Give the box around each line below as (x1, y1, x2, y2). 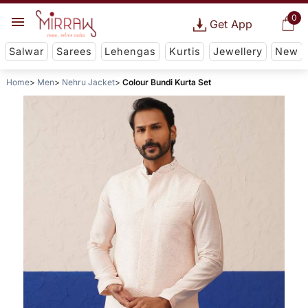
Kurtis (168, 45, 201, 58)
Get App (209, 17, 252, 31)
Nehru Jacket (61, 77, 115, 88)
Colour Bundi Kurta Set (122, 77, 211, 88)
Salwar (8, 45, 44, 58)
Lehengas (104, 45, 157, 58)
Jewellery (212, 45, 263, 58)
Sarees (56, 45, 93, 58)
